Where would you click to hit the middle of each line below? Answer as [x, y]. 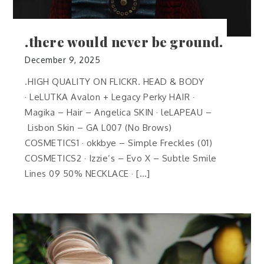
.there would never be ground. [124, 42]
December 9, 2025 [63, 60]
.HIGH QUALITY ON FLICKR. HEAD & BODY [115, 81]
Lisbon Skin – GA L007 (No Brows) [98, 127]
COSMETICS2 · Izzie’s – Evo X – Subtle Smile [121, 158]
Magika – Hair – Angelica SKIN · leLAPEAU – [118, 112]
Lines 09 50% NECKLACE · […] [88, 173]
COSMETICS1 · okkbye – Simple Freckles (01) [119, 143]
